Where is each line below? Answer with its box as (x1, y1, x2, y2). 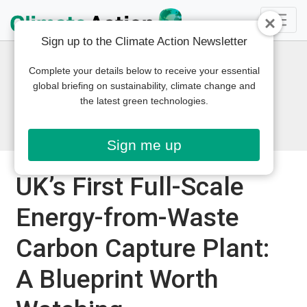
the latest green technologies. (79, 95, 208, 106)
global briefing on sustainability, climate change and (32, 80, 256, 91)
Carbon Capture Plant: (15, 232, 269, 263)
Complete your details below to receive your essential (28, 65, 260, 76)
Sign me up (106, 137, 182, 153)
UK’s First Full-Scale (15, 171, 244, 201)
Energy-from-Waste (15, 201, 239, 232)
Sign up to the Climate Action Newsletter (40, 35, 247, 48)
